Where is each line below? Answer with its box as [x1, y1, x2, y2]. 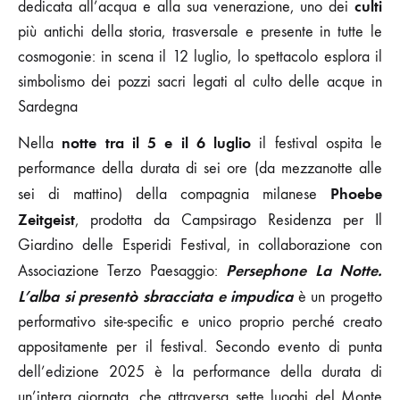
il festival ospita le [251, 133, 382, 153]
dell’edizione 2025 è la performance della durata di [18, 362, 382, 381]
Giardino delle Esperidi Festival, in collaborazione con [18, 235, 382, 254]
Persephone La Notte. [226, 260, 383, 280]
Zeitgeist [18, 209, 75, 229]
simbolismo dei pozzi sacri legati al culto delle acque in [18, 71, 382, 91]
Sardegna [18, 96, 78, 116]
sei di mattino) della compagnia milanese [18, 184, 330, 204]
